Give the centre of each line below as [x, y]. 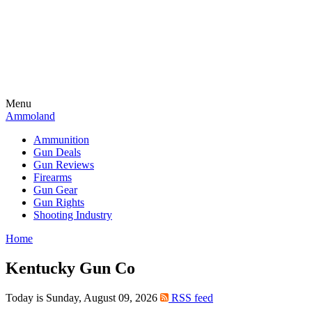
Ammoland [30, 116]
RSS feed [191, 297]
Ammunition [61, 140]
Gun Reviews [64, 165]
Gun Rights [59, 202]
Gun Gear [55, 190]
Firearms [53, 177]
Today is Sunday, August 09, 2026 [83, 297]
